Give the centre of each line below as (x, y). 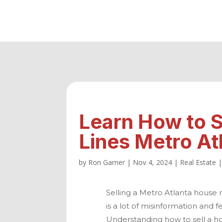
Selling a (123, 192)
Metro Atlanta (166, 192)
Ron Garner (107, 162)
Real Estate (198, 162)
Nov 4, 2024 (153, 162)
